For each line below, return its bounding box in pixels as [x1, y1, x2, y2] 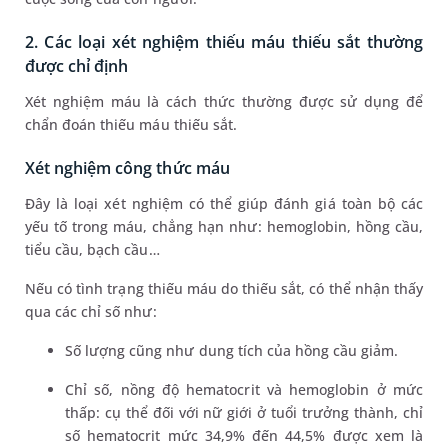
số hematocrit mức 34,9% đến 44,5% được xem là [65, 426, 423, 446]
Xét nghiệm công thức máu [25, 157, 230, 180]
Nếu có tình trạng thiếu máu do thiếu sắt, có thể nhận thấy [25, 279, 423, 299]
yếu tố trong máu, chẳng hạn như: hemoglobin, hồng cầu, [25, 217, 423, 237]
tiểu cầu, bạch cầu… [25, 240, 160, 260]
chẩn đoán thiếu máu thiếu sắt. [25, 115, 237, 135]
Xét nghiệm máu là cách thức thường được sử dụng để [25, 92, 423, 112]
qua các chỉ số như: [25, 302, 157, 322]
